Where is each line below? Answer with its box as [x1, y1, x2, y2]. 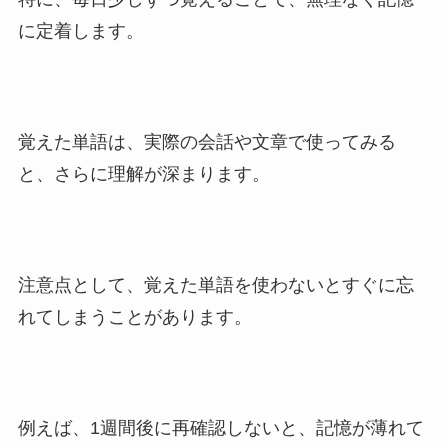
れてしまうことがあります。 [17, 306, 252, 327]
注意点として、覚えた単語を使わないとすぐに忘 [17, 274, 414, 295]
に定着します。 [17, 21, 144, 42]
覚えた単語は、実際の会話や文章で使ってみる [17, 131, 396, 152]
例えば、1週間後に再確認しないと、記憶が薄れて [17, 417, 424, 438]
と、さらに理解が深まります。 [17, 163, 270, 184]
